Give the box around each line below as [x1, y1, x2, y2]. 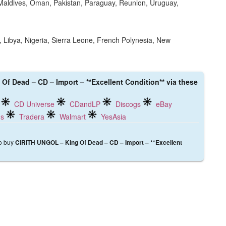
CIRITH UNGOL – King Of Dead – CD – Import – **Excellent [15, 138, 182, 147]
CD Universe [14, 99, 54, 109]
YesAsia [101, 111, 126, 122]
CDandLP [70, 99, 100, 109]
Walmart [60, 111, 86, 122]
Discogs [116, 99, 141, 109]
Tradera [19, 111, 44, 122]
